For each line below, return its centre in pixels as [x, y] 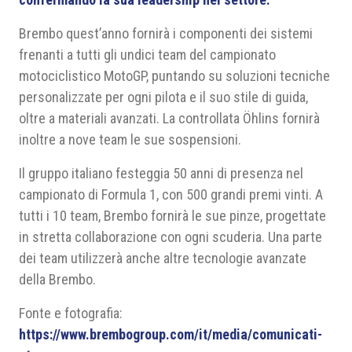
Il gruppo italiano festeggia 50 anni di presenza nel [161, 173]
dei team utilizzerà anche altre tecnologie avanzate [163, 258]
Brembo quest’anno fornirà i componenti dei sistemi [166, 33]
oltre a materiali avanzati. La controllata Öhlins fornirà [169, 118]
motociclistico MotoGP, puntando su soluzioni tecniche [174, 76]
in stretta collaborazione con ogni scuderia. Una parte [170, 237]
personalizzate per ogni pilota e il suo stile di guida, [163, 97]
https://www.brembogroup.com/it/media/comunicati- [170, 334]
